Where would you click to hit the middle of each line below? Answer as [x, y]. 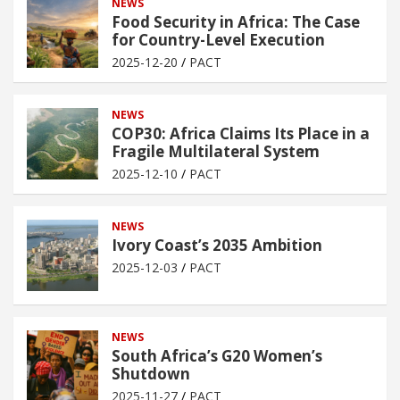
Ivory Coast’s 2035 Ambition [217, 246]
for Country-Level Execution [218, 40]
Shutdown [151, 374]
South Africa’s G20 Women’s [217, 356]
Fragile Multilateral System [216, 152]
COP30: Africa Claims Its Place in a [241, 134]
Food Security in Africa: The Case [236, 22]
